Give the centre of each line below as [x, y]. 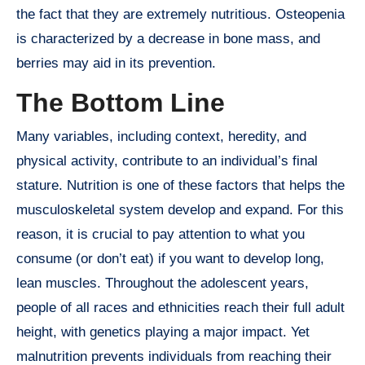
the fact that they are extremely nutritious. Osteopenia [180, 14]
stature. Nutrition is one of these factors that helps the [180, 186]
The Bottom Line [121, 102]
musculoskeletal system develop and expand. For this [180, 210]
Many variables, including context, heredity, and [161, 137]
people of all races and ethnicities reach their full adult [180, 308]
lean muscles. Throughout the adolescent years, [163, 284]
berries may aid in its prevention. [116, 63]
